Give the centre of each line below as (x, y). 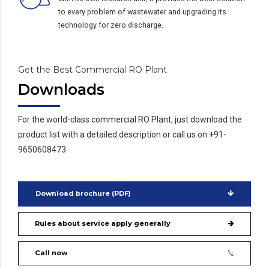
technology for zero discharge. (111, 25)
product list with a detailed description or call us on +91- (122, 135)
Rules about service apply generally (102, 224)
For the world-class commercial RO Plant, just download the (130, 120)
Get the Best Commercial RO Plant (92, 69)
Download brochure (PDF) (83, 194)
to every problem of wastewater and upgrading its (142, 12)
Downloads (61, 89)
